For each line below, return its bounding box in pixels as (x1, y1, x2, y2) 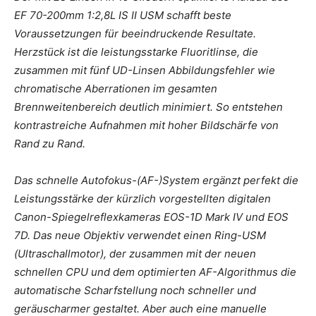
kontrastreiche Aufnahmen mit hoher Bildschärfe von (14, 118, 279, 132)
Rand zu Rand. (14, 136, 85, 150)
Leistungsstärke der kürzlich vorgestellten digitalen (14, 191, 271, 205)
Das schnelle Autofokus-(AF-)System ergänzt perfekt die (14, 173, 298, 187)
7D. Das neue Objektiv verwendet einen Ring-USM (14, 228, 266, 242)
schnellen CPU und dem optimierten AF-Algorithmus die (14, 265, 296, 279)
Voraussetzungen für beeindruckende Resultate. (14, 26, 256, 40)
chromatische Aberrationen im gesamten (14, 81, 217, 95)
